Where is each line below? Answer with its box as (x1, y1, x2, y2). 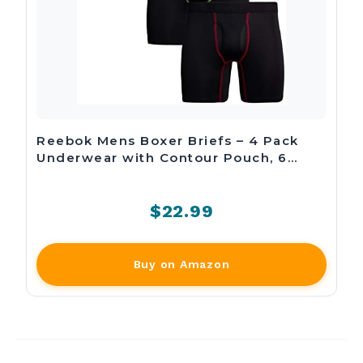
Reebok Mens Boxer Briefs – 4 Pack (36, 133, 299, 149)
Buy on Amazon (133, 258, 230, 271)
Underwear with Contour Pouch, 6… (36, 150, 297, 166)
